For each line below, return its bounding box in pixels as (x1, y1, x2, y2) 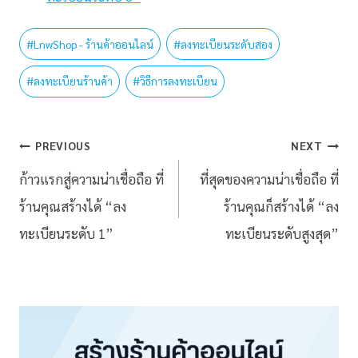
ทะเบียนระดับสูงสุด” (225, 224, 339, 242)
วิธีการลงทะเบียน (140, 74, 218, 89)
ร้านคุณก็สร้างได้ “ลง (224, 197, 339, 215)
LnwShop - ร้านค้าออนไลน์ (34, 36, 154, 51)
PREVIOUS (35, 138, 91, 153)
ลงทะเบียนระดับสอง (181, 36, 273, 51)
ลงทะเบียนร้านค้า (34, 74, 113, 89)
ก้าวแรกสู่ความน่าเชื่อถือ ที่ (19, 169, 164, 188)
